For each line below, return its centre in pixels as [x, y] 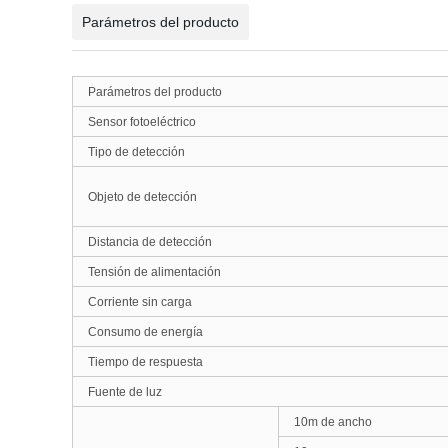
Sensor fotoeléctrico [142, 122]
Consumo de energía [145, 332]
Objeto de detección [142, 197]
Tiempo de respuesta [145, 362]
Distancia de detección [150, 242]
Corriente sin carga [140, 302]
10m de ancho [333, 422]
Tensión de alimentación [154, 272]
